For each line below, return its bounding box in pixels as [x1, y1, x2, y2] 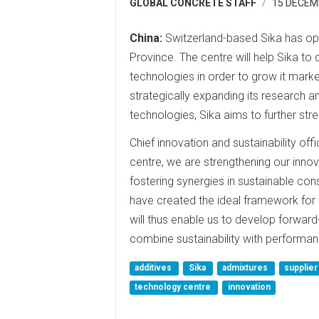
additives [135, 263, 174, 273]
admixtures [221, 263, 270, 273]
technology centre [135, 282, 214, 292]
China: [130, 31, 162, 45]
